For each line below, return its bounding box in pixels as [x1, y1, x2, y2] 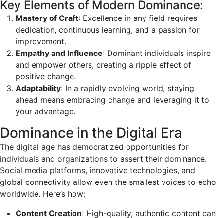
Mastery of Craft [16, 13, 78, 23]
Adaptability [16, 83, 61, 93]
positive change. [16, 72, 76, 82]
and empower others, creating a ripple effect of [16, 60, 191, 70]
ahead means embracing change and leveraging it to [16, 95, 209, 105]
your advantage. [16, 107, 75, 117]
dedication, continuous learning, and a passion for [16, 25, 200, 35]
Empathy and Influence [16, 48, 103, 58]
